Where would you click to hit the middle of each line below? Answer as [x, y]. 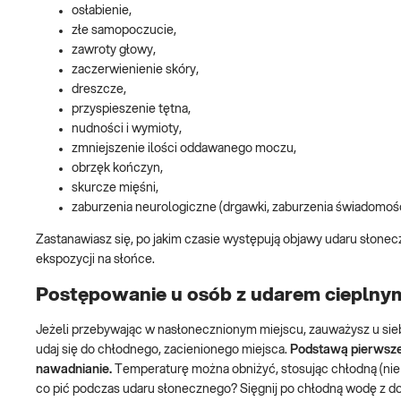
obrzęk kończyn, [117, 169]
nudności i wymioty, [127, 129]
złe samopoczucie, [124, 31]
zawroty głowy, [114, 51]
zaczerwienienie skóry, [135, 70]
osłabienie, [102, 11]
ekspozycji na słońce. [95, 260]
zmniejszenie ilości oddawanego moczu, [184, 149]
